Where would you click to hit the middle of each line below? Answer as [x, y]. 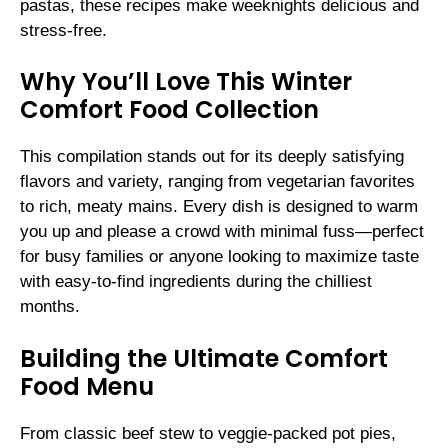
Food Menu [87, 386]
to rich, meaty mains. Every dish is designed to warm [219, 207]
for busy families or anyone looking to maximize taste [219, 257]
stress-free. [63, 30]
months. [50, 307]
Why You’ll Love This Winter [186, 82]
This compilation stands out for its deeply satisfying [212, 157]
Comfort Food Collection [169, 110]
